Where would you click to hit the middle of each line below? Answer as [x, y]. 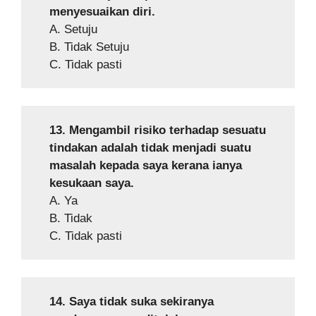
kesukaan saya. [92, 183]
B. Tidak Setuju [90, 47]
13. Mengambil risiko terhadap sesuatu [158, 130]
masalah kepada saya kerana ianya [146, 165]
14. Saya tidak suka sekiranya [132, 301]
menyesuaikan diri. [103, 11]
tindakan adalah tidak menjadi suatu [151, 147]
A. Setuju [74, 29]
